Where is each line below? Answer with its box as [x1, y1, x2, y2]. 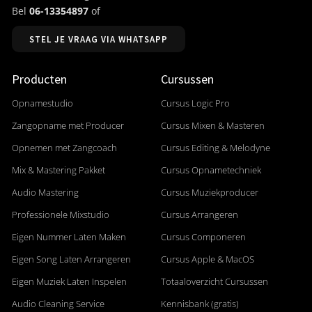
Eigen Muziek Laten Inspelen [12, 275, 127, 288]
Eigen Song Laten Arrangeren [12, 253, 131, 266]
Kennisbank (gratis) [160, 297, 239, 311]
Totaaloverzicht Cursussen [160, 275, 268, 288]
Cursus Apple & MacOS [160, 253, 254, 266]
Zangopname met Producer [12, 119, 124, 132]
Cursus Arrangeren [160, 208, 238, 221]
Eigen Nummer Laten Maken [12, 231, 126, 244]
